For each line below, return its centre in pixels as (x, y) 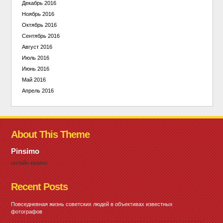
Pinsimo (25, 152)
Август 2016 (37, 47)
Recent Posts (40, 186)
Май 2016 (34, 79)
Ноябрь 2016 (38, 14)
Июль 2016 (35, 57)
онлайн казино (29, 163)
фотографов (27, 211)
